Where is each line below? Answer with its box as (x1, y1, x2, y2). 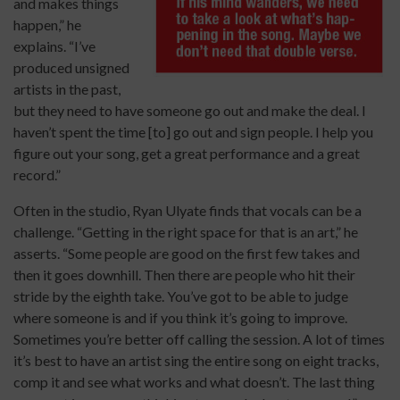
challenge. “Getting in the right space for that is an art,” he (13, 223, 358, 241)
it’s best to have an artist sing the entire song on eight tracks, (13, 352, 379, 370)
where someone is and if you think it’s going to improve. (13, 309, 347, 327)
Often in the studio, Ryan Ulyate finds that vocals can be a (13, 202, 362, 220)
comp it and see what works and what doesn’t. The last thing (13, 373, 375, 391)
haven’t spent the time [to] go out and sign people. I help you (13, 123, 373, 141)
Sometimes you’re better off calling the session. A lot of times (13, 330, 385, 348)
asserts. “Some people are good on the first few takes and (13, 245, 360, 262)
